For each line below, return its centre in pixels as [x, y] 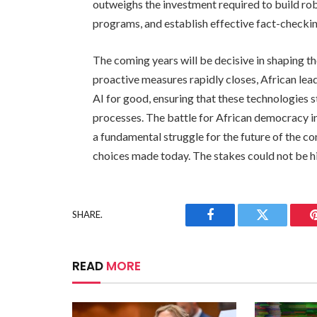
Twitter [280, 225]
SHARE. [87, 215]
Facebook [234, 225]
